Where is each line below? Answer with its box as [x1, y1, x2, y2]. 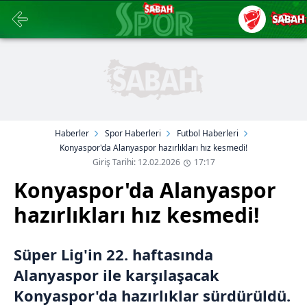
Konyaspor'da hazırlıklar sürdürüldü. [14, 285, 291, 306]
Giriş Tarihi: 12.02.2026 [92, 156, 180, 168]
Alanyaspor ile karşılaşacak [14, 265, 219, 285]
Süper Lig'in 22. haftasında [14, 244, 213, 265]
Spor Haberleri [105, 127, 161, 139]
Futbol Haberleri [177, 127, 238, 139]
